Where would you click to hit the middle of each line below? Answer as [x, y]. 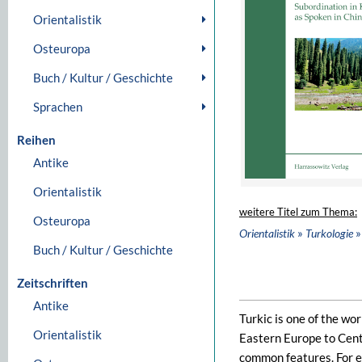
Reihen [36, 140]
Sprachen [58, 107]
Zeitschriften [53, 283]
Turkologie [329, 233]
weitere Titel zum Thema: [298, 212]
